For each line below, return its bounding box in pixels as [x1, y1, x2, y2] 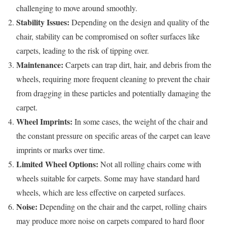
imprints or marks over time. [16, 144, 105, 156]
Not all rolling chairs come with [98, 159, 201, 170]
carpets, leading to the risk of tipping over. [16, 45, 149, 56]
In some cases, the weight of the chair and [72, 116, 208, 127]
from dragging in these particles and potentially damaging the [16, 88, 211, 99]
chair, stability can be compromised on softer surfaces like [16, 31, 200, 42]
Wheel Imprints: [16, 116, 72, 128]
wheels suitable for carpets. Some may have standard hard [16, 173, 200, 184]
